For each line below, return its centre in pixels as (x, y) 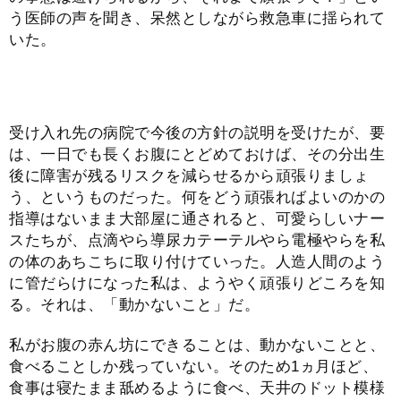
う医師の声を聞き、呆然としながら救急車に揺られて (197, 19)
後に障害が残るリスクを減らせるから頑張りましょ (189, 176)
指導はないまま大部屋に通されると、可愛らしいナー (197, 219)
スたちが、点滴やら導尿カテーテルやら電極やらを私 (197, 241)
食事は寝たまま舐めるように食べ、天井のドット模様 (197, 388)
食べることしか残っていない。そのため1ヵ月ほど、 (193, 366)
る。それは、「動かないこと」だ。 (134, 305)
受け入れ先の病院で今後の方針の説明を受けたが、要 (197, 133)
